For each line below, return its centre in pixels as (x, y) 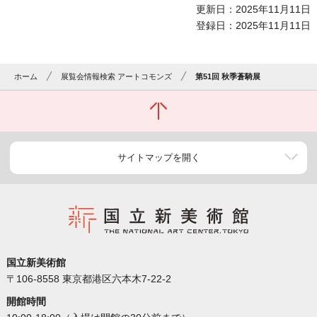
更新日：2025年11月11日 (254, 10)
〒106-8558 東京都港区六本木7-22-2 (88, 279)
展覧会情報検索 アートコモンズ (117, 77)
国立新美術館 (36, 263)
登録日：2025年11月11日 (254, 26)
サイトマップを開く (158, 158)
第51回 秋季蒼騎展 (228, 77)
